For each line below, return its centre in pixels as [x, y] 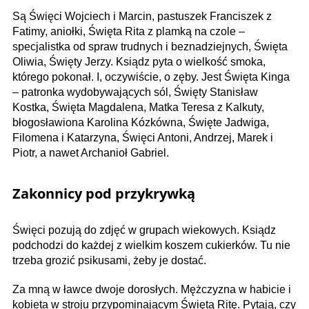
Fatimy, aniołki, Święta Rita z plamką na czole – [129, 31]
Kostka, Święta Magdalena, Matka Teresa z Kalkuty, [138, 107]
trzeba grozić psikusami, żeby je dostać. [109, 260]
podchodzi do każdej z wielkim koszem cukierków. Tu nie [151, 245]
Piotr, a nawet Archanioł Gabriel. [91, 152]
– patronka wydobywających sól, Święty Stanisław [135, 92]
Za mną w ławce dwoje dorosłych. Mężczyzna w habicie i [152, 289]
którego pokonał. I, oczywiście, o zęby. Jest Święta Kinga [151, 77]
